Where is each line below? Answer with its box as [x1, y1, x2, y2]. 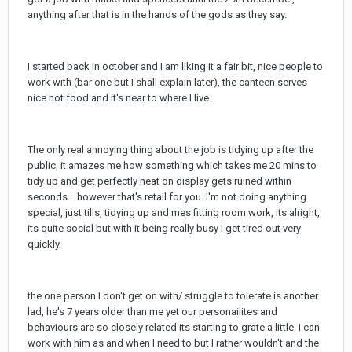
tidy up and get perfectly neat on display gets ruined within [27, 175, 291, 188]
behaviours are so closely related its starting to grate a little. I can [27, 321, 320, 334]
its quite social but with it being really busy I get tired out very [27, 222, 301, 235]
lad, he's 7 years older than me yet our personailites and [27, 306, 277, 318]
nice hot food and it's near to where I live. [27, 92, 211, 104]
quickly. [27, 238, 61, 251]
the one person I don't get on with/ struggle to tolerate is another [27, 290, 318, 302]
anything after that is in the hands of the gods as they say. [27, 9, 287, 21]
